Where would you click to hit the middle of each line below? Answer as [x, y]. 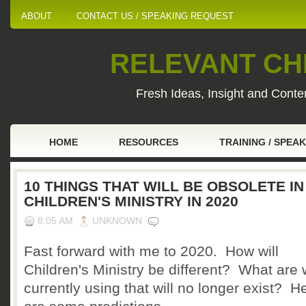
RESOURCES [149, 142]
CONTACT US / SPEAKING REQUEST [155, 16]
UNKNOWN [117, 221]
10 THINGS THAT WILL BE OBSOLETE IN [164, 186]
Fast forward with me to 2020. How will [151, 251]
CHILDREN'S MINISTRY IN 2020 [131, 201]
